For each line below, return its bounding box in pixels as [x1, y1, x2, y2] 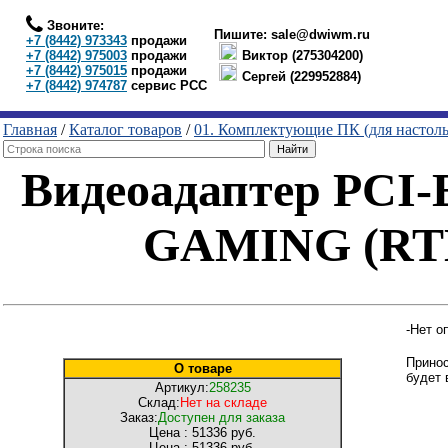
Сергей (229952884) [242, 69, 361, 84]
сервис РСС [127, 78, 207, 93]
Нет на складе [180, 395, 267, 410]
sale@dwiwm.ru [271, 27, 370, 42]
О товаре [173, 361, 232, 376]
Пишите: [214, 27, 271, 42]
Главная [3, 121, 57, 138]
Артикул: [154, 380, 209, 395]
